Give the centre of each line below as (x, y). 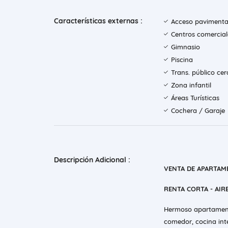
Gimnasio (186, 47)
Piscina (182, 60)
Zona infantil (191, 85)
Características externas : (98, 21)
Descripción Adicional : (92, 160)
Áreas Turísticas (195, 98)
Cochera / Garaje (198, 111)
